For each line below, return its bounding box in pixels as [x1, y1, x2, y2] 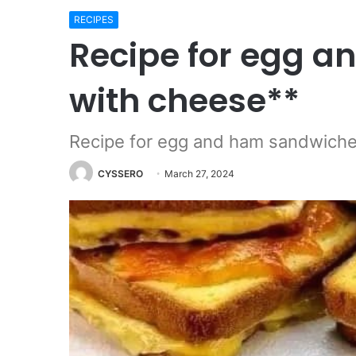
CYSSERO [98, 168, 143, 180]
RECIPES [74, 14, 114, 25]
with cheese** [69, 78, 300, 123]
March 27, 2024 [164, 168, 234, 180]
